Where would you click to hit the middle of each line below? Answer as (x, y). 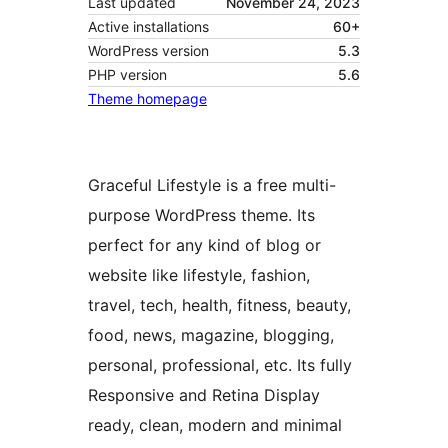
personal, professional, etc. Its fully (220, 365)
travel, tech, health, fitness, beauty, (219, 305)
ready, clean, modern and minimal (215, 425)
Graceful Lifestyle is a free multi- (212, 185)
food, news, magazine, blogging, (211, 335)
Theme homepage (147, 99)
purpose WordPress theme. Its (201, 215)
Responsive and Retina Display (204, 395)
